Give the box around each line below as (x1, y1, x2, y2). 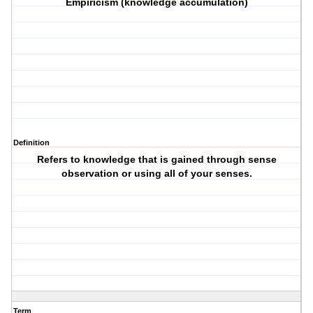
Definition (13, 138, 50, 147)
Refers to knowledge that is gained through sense (36, 154, 277, 166)
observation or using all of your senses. (61, 168, 252, 180)
